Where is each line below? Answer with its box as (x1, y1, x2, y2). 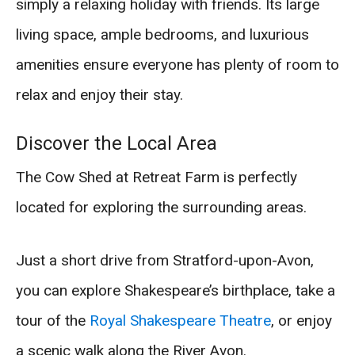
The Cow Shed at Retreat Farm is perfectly (16, 168, 297, 187)
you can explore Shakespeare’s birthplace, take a (16, 281, 335, 300)
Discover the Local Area (16, 132, 217, 155)
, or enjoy (271, 311, 332, 330)
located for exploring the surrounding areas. (16, 198, 307, 217)
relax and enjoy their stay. (16, 85, 183, 104)
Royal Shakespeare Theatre (90, 311, 271, 330)
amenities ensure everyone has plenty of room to (16, 55, 339, 74)
